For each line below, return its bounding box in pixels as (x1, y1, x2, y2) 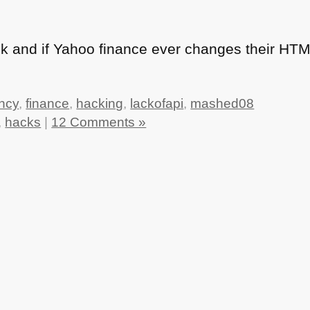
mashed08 (190, 96, 255, 111)
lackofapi (130, 96, 184, 111)
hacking (76, 96, 124, 111)
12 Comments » (51, 115, 147, 130)
